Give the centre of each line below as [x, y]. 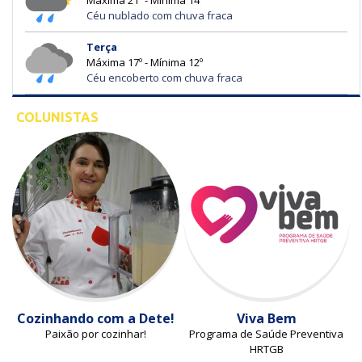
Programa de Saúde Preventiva [267, 334]
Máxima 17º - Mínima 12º [145, 63]
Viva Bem [266, 319]
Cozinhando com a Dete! [95, 319]
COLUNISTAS [57, 117]
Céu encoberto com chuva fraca [164, 78]
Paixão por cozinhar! [95, 334]
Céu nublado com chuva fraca [160, 16]
